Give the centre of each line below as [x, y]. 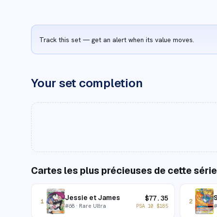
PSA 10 [146, 206]
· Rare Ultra [90, 206]
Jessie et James [93, 198]
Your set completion [87, 83]
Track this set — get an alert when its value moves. [117, 39]
